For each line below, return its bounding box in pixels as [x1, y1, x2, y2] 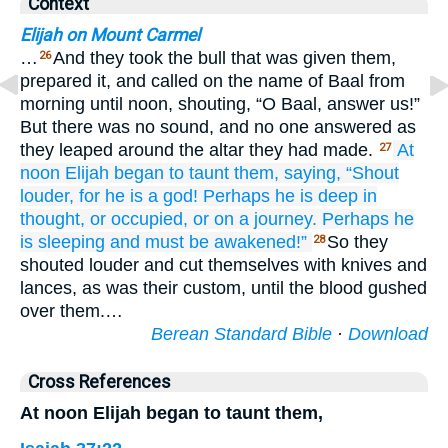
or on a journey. [193, 209, 317, 229]
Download [348, 324, 428, 344]
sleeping [38, 232, 105, 252]
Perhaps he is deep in [203, 186, 377, 206]
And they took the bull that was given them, [53, 48, 396, 68]
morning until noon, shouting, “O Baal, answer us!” [20, 94, 420, 114]
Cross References [28, 372, 171, 392]
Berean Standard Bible [151, 324, 332, 344]
